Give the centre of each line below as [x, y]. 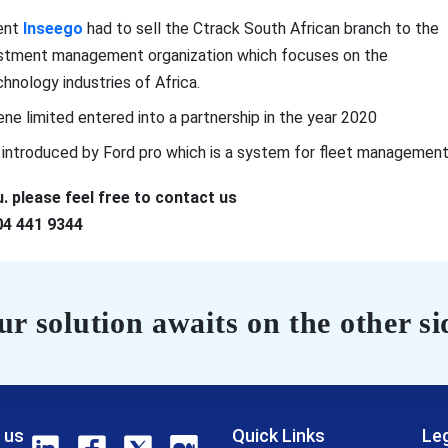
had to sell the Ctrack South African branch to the [260, 28]
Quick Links [278, 435]
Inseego [52, 28]
